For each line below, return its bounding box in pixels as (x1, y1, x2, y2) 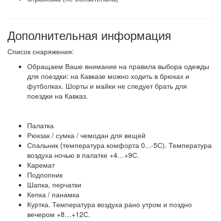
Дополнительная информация (7, 26, 171, 43)
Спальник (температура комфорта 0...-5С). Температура (27, 140, 212, 150)
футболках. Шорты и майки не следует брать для (27, 81, 187, 91)
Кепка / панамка (27, 189, 79, 199)
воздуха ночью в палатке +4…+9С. (27, 150, 139, 160)
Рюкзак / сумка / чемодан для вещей (27, 130, 146, 140)
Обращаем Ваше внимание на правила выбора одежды (27, 61, 209, 71)
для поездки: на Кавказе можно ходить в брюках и (27, 71, 189, 81)
